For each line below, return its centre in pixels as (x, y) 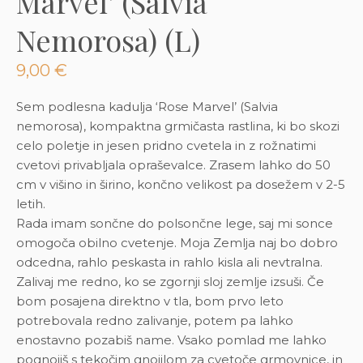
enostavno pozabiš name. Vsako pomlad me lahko (171, 340)
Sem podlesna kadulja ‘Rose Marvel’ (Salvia (147, 107)
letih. (31, 204)
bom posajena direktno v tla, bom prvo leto (150, 301)
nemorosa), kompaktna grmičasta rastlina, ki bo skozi (178, 126)
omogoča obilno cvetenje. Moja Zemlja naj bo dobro (177, 243)
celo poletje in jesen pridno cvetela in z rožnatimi (166, 146)
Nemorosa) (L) (108, 40)
